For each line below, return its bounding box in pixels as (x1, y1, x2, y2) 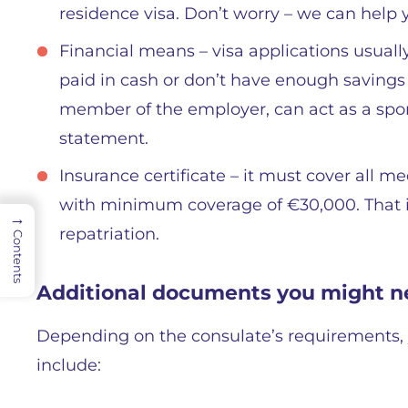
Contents (11, 229, 25, 283)
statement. (59, 128, 148, 148)
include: (36, 355, 101, 375)
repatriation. (59, 224, 159, 244)
